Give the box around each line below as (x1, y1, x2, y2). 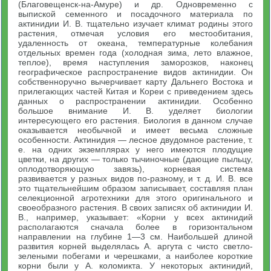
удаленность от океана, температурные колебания (18, 38, 253, 48)
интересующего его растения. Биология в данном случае (18, 116, 253, 125)
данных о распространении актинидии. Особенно (18, 96, 253, 106)
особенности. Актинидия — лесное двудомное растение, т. (18, 135, 253, 145)
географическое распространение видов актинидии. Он (18, 67, 253, 77)
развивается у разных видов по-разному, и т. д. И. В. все (18, 174, 253, 183)
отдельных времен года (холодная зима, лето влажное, (18, 48, 253, 57)
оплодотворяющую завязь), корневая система (18, 164, 253, 174)
